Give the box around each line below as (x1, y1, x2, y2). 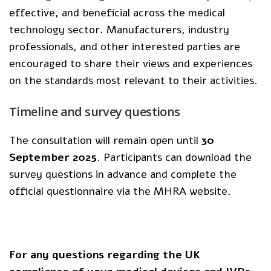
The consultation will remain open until (9, 132, 202, 148)
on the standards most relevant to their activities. (9, 73, 258, 88)
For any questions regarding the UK (9, 247, 201, 263)
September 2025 (9, 149, 97, 165)
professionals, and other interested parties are (9, 39, 241, 54)
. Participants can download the (97, 149, 252, 165)
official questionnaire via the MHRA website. (9, 183, 232, 198)
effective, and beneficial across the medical (9, 5, 226, 20)
